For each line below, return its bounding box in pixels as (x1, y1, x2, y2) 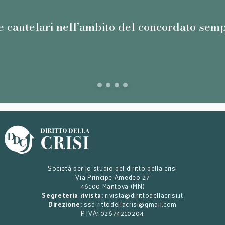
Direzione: (48, 198, 82, 210)
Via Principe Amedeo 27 (75, 171, 150, 183)
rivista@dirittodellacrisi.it (105, 189, 183, 201)
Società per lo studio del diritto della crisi (47, 162, 178, 174)
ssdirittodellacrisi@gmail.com (84, 198, 177, 210)
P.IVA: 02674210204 (81, 207, 144, 219)
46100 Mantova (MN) (80, 180, 145, 192)
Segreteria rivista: (42, 189, 103, 201)
